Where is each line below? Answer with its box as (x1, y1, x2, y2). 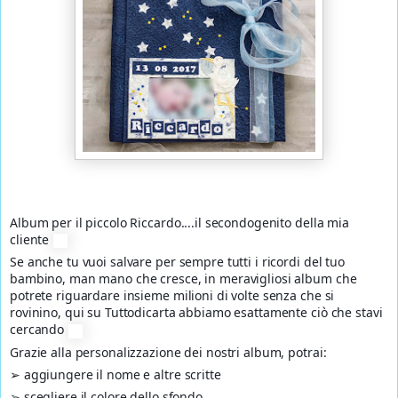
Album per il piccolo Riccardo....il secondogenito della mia (10, 214, 349, 232)
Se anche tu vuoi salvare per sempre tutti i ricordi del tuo (10, 253, 345, 271)
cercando (10, 321, 68, 338)
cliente (10, 231, 53, 249)
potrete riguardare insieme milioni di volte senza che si (10, 287, 335, 305)
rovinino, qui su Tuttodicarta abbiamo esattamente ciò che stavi (10, 304, 383, 322)
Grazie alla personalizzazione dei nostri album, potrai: (10, 343, 330, 361)
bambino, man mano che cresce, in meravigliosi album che (10, 270, 357, 288)
